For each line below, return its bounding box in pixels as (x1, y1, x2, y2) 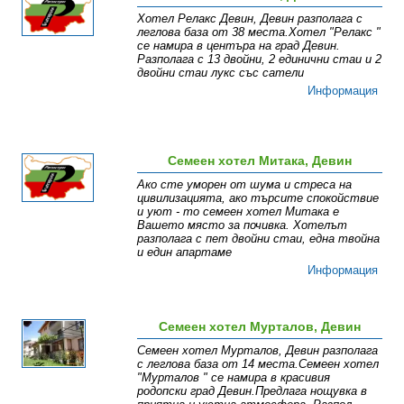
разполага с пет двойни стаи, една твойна (137, 232, 381, 246)
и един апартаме (137, 245, 233, 260)
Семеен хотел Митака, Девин (168, 153, 353, 169)
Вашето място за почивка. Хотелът (137, 218, 348, 233)
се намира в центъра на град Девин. (137, 39, 341, 53)
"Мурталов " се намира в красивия (137, 371, 331, 385)
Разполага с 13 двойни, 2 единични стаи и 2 (137, 52, 382, 67)
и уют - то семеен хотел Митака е (137, 205, 340, 219)
